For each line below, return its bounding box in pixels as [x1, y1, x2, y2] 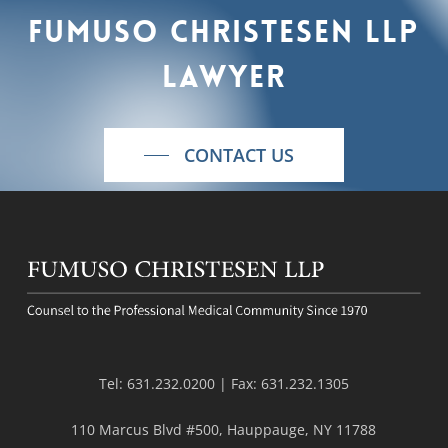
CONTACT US [183, 142, 294, 167]
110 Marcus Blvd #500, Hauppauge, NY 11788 [71, 420, 377, 439]
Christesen [170, 12, 355, 52]
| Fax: [214, 374, 261, 393]
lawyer [161, 57, 286, 97]
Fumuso [28, 12, 160, 52]
